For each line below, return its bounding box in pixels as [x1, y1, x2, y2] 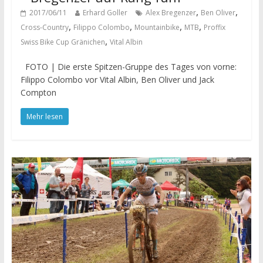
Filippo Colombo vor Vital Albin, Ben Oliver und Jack [20, 74, 214, 86]
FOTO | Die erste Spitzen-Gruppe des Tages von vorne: [20, 61, 237, 73]
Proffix [203, 22, 225, 33]
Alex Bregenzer [145, 8, 196, 18]
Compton [20, 87, 56, 99]
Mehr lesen [26, 112, 63, 122]
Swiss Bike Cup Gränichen [20, 37, 105, 48]
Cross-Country [20, 22, 69, 33]
